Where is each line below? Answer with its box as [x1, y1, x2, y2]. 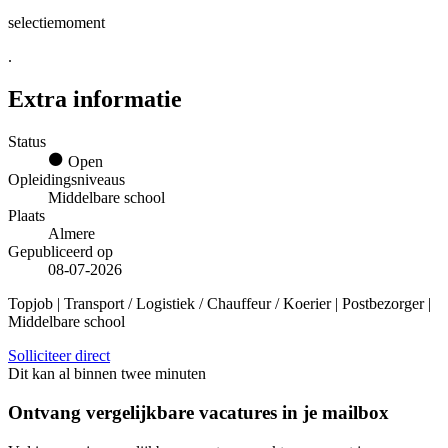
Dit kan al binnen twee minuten [8, 365, 206, 383]
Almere [48, 225, 95, 243]
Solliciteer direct [8, 347, 110, 365]
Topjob [8, 295, 53, 313]
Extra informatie [8, 86, 182, 113]
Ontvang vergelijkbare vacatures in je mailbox [8, 401, 389, 423]
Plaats [8, 207, 45, 225]
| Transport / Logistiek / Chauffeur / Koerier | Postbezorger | [53, 295, 431, 313]
